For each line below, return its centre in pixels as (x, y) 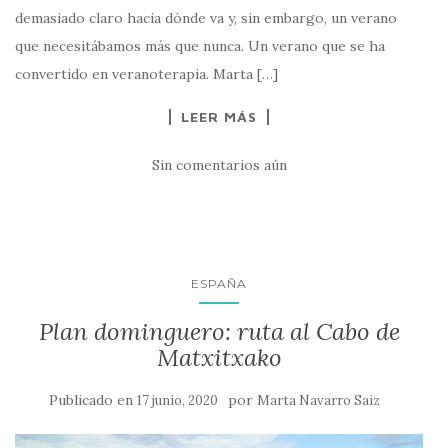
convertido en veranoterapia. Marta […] (146, 73)
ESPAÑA (219, 283)
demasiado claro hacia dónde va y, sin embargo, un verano (206, 17)
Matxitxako (219, 357)
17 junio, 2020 (177, 400)
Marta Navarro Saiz (318, 400)
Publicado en (92, 399)
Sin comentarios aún (219, 164)
